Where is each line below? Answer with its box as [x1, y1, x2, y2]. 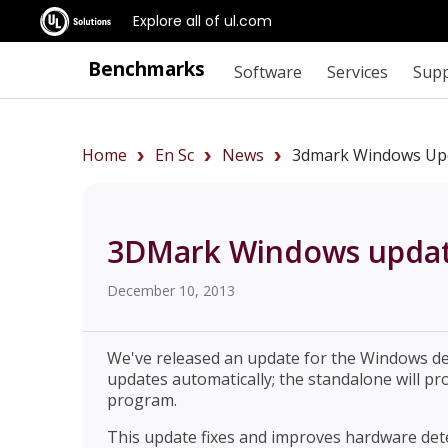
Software [233, 60, 302, 83]
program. [107, 389, 177, 411]
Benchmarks [88, 55, 205, 82]
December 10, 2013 [107, 281, 235, 300]
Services [326, 60, 388, 83]
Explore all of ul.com [133, 10, 272, 31]
